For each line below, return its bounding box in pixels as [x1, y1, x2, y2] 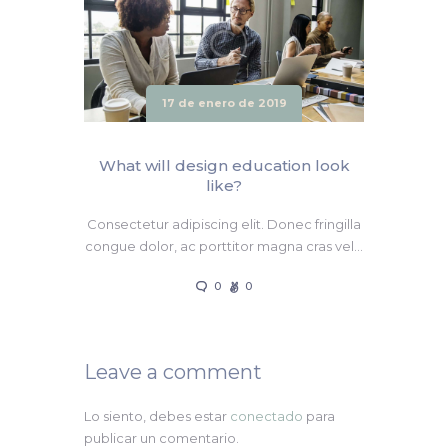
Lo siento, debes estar [84, 408, 230, 425]
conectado [230, 408, 303, 425]
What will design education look [98, 156, 350, 176]
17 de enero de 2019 [161, 96, 287, 111]
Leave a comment [84, 360, 262, 385]
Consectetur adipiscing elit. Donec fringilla [87, 216, 361, 233]
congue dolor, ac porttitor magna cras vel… [85, 238, 363, 255]
